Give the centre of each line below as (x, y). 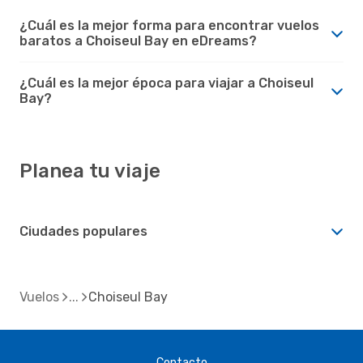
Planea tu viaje (90, 171)
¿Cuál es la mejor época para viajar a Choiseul (167, 83)
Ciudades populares (83, 231)
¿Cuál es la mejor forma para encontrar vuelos (169, 25)
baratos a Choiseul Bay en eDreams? (138, 41)
